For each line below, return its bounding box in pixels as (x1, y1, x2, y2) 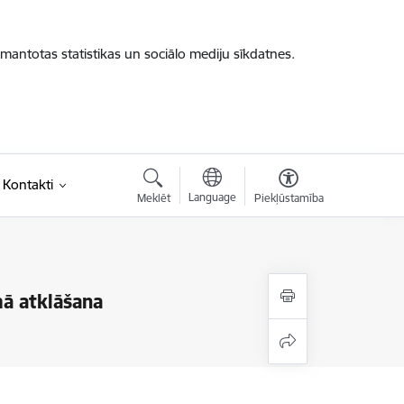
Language (188, 190, 236, 204)
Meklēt (136, 191, 170, 205)
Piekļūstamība (253, 191, 324, 205)
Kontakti (2, 176, 53, 193)
